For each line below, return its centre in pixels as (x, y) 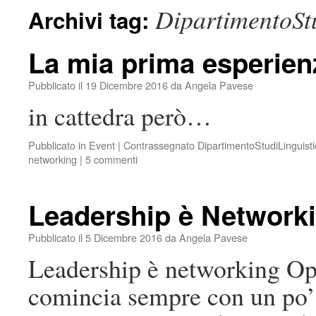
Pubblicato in (57, 145)
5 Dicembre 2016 (124, 237)
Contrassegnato (159, 145)
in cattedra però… (120, 116)
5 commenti (111, 159)
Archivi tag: (92, 20)
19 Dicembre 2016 (127, 85)
